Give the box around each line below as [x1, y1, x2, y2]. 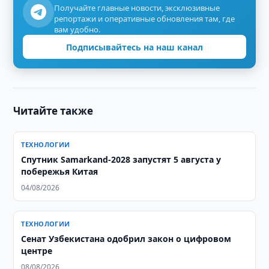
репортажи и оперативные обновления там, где [54, 13, 235, 24]
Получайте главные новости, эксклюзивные [54, 2, 220, 13]
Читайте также [13, 104, 94, 118]
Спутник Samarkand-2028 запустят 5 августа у [21, 154, 222, 165]
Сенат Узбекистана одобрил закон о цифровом [21, 233, 232, 244]
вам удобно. [54, 24, 101, 35]
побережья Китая [21, 166, 98, 177]
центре [21, 245, 53, 256]
